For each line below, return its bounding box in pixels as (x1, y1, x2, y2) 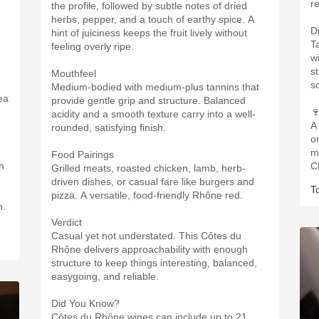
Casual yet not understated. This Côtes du (51, 230, 241, 241)
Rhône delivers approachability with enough (51, 244, 248, 255)
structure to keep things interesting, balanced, (51, 257, 257, 268)
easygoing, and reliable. (51, 271, 159, 282)
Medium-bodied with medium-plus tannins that (51, 81, 259, 93)
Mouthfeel (51, 68, 96, 79)
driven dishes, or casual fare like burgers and (51, 176, 254, 187)
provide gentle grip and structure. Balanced (51, 95, 246, 106)
